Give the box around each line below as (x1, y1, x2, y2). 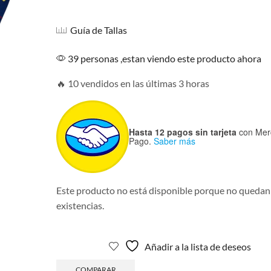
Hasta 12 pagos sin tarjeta (128, 125, 237, 138)
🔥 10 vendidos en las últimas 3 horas (56, 77, 209, 89)
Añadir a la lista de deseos (144, 240, 251, 252)
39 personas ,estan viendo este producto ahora (65, 52, 261, 64)
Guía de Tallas (70, 24, 127, 36)
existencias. (56, 199, 104, 211)
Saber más (153, 134, 195, 147)
